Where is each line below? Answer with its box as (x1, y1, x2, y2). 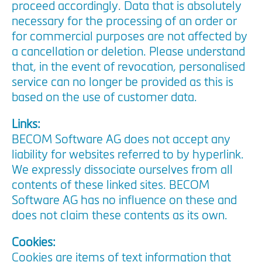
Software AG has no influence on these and (12, 195, 237, 207)
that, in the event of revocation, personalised (12, 62, 245, 74)
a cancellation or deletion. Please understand (12, 47, 245, 58)
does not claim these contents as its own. (12, 211, 227, 222)
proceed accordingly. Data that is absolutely (12, 1, 242, 13)
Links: (12, 119, 40, 131)
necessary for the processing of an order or (12, 16, 237, 28)
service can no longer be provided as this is (12, 77, 233, 89)
